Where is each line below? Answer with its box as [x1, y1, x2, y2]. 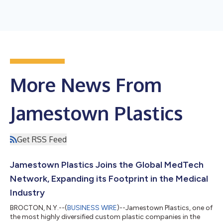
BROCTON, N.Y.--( [10, 203, 67, 212]
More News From [10, 72, 162, 97]
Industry [10, 187, 45, 198]
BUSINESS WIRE [67, 203, 117, 212]
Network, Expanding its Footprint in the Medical [10, 173, 208, 184]
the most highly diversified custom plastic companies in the [10, 212, 200, 221]
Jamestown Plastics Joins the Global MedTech [10, 159, 204, 170]
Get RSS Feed [17, 134, 67, 144]
